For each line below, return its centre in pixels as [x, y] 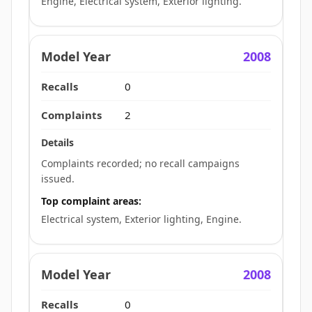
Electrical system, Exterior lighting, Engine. [141, 219]
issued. [58, 178]
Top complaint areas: [91, 201]
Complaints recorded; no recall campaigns [140, 163]
